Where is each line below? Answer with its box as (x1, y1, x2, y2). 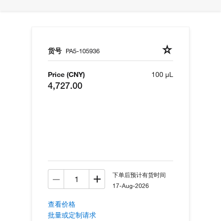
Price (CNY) (48, 70, 85, 79)
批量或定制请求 (48, 211, 96, 220)
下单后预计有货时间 (112, 171, 166, 179)
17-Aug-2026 (112, 182, 149, 190)
